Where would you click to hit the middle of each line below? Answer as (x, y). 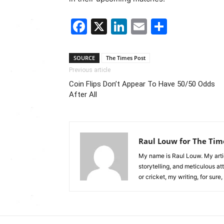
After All (83, 95)
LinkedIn (159, 26)
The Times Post (126, 58)
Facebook (124, 26)
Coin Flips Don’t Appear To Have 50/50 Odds (142, 84)
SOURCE (84, 58)
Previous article (90, 70)
